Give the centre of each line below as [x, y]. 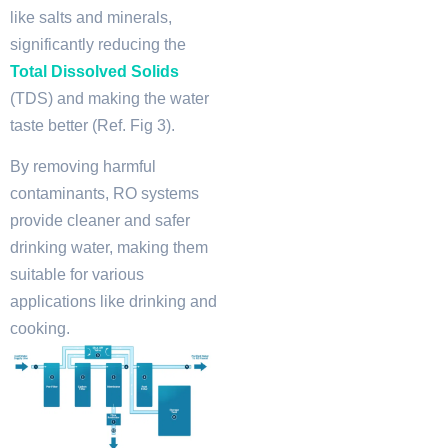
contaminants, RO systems [104, 193]
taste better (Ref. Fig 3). [92, 125]
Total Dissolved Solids [94, 71]
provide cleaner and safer [100, 220]
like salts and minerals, [91, 17]
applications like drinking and [113, 301]
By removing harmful [83, 166]
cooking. [40, 328]
